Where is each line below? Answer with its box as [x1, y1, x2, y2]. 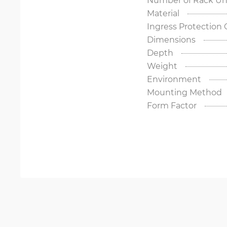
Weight [147, 60, 177, 71]
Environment [147, 73, 201, 84]
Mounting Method [147, 87, 222, 97]
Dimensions [147, 34, 196, 45]
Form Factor [147, 100, 197, 110]
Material [147, 8, 179, 18]
